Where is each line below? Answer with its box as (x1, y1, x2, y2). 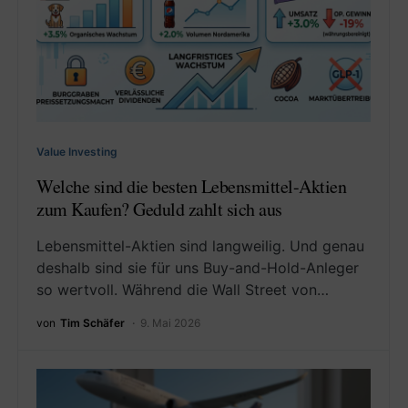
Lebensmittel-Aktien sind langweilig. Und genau (36, 237, 364, 256)
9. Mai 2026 (140, 316, 200, 331)
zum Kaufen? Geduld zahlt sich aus (36, 197, 282, 222)
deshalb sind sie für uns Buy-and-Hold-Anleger (36, 259, 359, 278)
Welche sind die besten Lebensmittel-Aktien (36, 174, 346, 199)
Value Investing (36, 145, 117, 159)
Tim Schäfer (60, 316, 125, 331)
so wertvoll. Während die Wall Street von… (36, 280, 329, 300)
